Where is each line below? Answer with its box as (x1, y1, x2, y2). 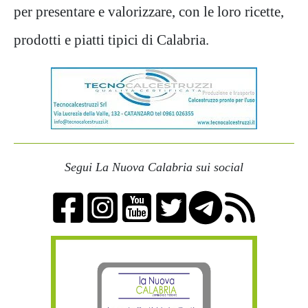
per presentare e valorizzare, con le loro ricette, (14, 3, 284, 19)
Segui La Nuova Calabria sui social (65, 160, 243, 174)
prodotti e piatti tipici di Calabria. (14, 32, 209, 47)
